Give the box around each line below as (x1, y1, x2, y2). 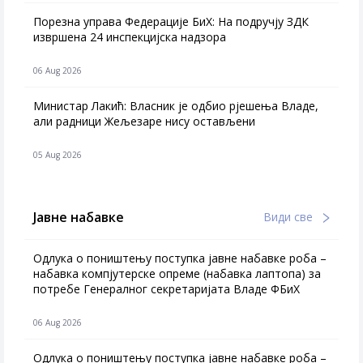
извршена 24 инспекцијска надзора (33, 29, 226, 45)
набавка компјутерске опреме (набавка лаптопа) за (33, 266, 321, 281)
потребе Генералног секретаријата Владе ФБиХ (33, 281, 300, 297)
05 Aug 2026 (33, 149, 82, 160)
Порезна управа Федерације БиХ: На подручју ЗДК (33, 14, 309, 29)
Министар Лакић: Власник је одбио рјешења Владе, (33, 98, 318, 113)
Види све (263, 209, 316, 224)
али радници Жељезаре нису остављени (33, 113, 255, 129)
